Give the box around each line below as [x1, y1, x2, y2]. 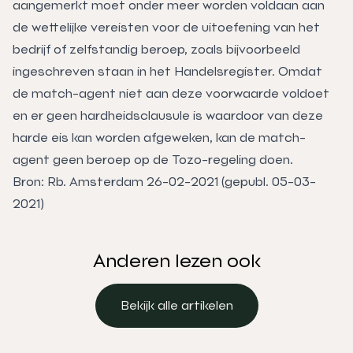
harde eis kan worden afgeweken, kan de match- [13, 129, 306, 145]
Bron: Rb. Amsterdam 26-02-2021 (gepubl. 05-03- [13, 173, 316, 189]
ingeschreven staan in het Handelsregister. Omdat [13, 63, 322, 79]
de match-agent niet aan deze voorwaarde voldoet [13, 85, 329, 101]
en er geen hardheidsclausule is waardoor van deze [13, 107, 323, 123]
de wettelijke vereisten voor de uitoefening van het [13, 19, 320, 35]
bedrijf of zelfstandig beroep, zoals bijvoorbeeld [13, 41, 300, 57]
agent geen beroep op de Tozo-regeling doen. [13, 151, 293, 167]
